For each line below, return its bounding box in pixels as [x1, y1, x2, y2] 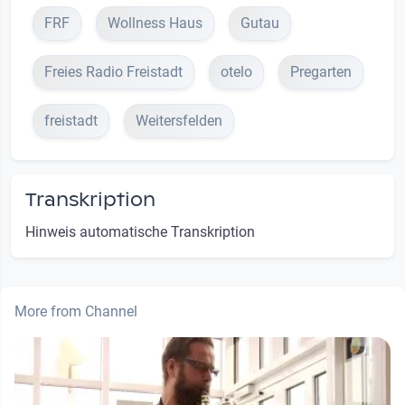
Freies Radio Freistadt [44, 62, 183, 80]
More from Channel [14, 302, 137, 320]
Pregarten [290, 62, 352, 80]
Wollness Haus [108, 14, 202, 32]
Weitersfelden [136, 111, 222, 129]
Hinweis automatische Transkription [25, 222, 255, 240]
